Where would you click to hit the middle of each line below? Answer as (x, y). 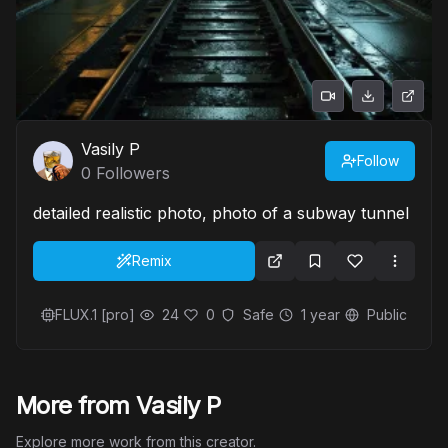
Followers (130, 173)
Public (386, 314)
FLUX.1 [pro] (95, 314)
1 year (320, 314)
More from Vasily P (118, 405)
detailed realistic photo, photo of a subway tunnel (221, 213)
